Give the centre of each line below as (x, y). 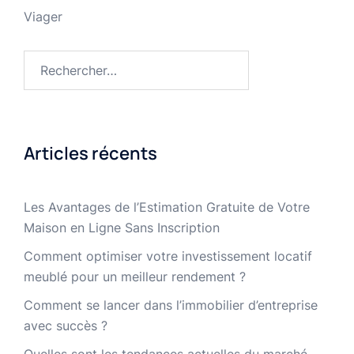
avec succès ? (66, 326)
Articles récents (90, 154)
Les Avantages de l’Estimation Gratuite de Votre (167, 207)
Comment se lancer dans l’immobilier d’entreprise (171, 305)
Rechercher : (60, 60)
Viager (43, 17)
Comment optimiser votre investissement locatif (168, 256)
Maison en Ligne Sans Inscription (122, 228)
